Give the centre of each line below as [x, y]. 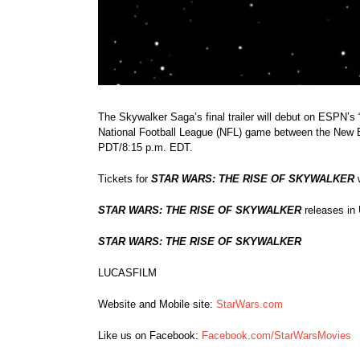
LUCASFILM [127, 273]
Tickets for [125, 179]
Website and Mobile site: [157, 305]
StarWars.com [250, 305]
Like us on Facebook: [150, 336]
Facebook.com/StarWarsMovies [276, 336]
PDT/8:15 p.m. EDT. [145, 148]
